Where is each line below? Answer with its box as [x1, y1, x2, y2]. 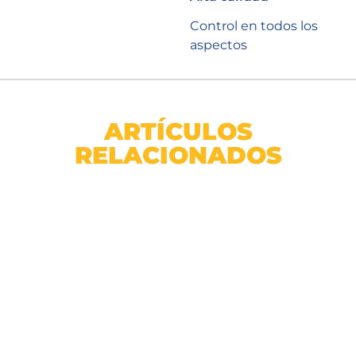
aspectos [189, 37, 247, 52]
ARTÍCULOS [103, 117, 253, 146]
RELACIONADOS [74, 141, 282, 170]
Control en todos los [189, 18, 318, 33]
